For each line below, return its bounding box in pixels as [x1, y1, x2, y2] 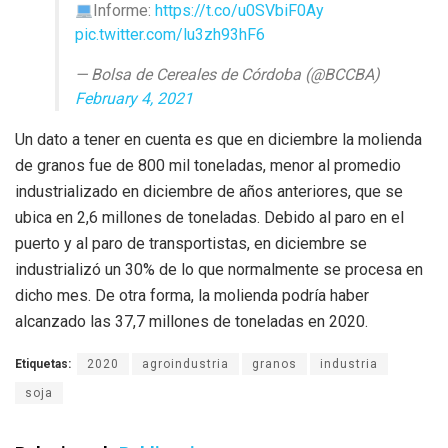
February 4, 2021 [75, 88, 193, 108]
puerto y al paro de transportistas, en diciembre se [15, 233, 367, 253]
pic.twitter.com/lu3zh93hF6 [75, 24, 265, 44]
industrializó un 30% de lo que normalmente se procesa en [15, 259, 423, 279]
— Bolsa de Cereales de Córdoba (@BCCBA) [75, 64, 380, 84]
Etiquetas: [15, 356, 71, 371]
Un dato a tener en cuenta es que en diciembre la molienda [15, 129, 422, 149]
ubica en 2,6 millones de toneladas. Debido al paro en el [15, 207, 404, 227]
